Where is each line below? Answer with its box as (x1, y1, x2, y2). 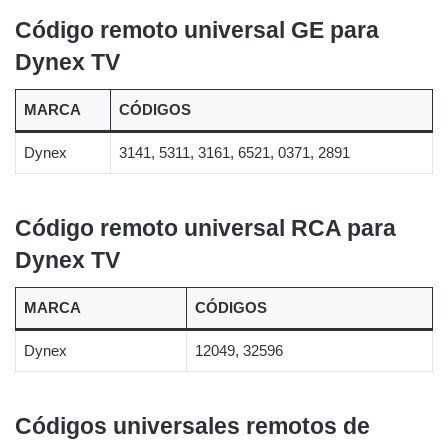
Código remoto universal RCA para (15, 214, 396, 241)
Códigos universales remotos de (15, 412, 370, 439)
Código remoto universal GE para (15, 16, 379, 43)
